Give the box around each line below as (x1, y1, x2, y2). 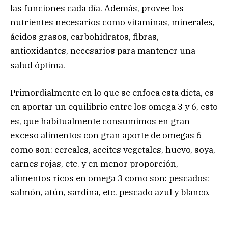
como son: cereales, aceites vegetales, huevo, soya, (10, 144, 215, 156)
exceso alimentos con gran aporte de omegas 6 (10, 130, 202, 141)
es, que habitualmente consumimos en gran (10, 116, 190, 127)
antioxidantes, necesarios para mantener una (10, 45, 195, 57)
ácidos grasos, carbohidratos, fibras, (10, 31, 159, 43)
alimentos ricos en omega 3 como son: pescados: (10, 173, 209, 184)
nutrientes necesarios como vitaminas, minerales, (10, 17, 215, 28)
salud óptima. (10, 60, 65, 71)
